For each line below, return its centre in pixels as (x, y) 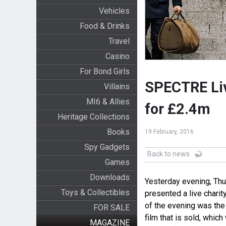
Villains (117, 87)
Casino (117, 56)
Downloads (109, 177)
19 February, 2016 (169, 132)
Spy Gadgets (107, 147)
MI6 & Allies (108, 102)
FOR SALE (111, 208)
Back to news (168, 154)
